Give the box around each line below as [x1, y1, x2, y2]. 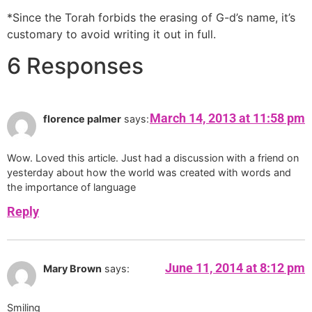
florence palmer [43, 112, 121, 125]
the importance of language [7, 181, 136, 194]
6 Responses [7, 52, 143, 79]
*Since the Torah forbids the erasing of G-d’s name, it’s [7, 10, 295, 25]
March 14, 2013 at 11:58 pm [150, 110, 305, 125]
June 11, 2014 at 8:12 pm [165, 260, 305, 275]
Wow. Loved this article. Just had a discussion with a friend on [7, 152, 299, 164]
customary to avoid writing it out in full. [7, 27, 216, 42]
